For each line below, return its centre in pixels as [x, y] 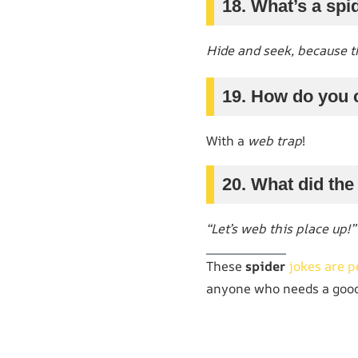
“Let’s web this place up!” [281, 228]
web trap [275, 140]
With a [227, 140]
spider [267, 266]
